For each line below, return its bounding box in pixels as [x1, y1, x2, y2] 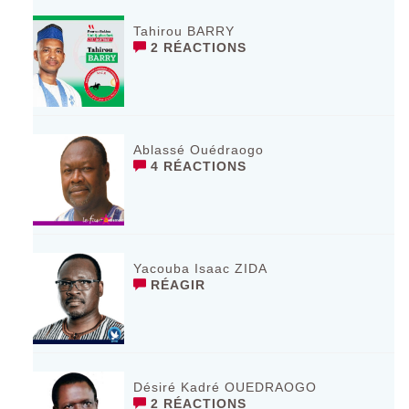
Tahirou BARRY [133, 23, 236, 38]
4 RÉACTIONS [146, 158, 247, 173]
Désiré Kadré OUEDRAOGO [133, 379, 318, 394]
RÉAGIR [146, 277, 206, 292]
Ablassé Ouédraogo [133, 142, 265, 157]
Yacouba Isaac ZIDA [133, 260, 268, 276]
